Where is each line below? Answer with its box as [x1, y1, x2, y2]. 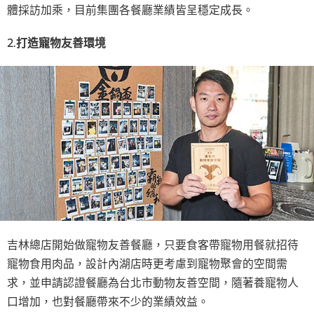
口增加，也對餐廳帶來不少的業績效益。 [7, 292, 209, 308]
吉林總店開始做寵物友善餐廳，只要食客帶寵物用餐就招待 [7, 235, 299, 252]
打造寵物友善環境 [16, 34, 106, 50]
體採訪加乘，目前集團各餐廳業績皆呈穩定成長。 [7, 1, 254, 18]
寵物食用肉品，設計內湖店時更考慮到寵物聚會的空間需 [7, 254, 287, 271]
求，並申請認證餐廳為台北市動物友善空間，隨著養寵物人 [7, 273, 299, 289]
